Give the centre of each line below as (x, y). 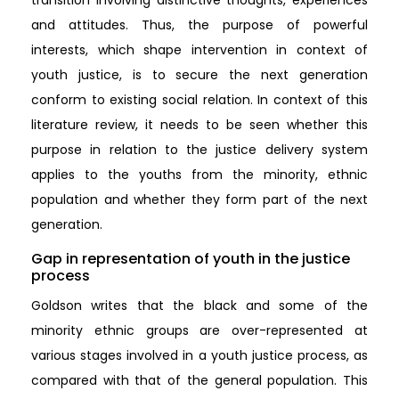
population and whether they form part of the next (199, 199)
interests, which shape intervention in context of (199, 49)
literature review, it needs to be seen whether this (199, 124)
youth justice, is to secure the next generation (199, 74)
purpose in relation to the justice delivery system (199, 149)
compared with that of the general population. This (199, 380)
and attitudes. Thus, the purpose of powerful (199, 24)
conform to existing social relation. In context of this (199, 99)
